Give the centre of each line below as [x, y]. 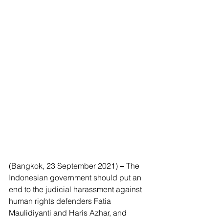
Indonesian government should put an [76, 177]
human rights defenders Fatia [61, 201]
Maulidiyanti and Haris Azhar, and [69, 213]
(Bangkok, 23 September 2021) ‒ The [75, 166]
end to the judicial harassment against [76, 189]
